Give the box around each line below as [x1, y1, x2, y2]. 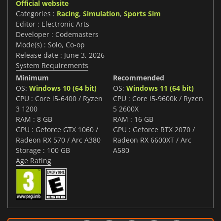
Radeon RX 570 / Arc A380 [16, 135, 101, 145]
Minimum [16, 73, 49, 83]
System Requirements [16, 61, 88, 71]
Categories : [16, 9, 57, 19]
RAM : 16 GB [113, 114, 153, 124]
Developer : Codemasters [16, 30, 99, 39]
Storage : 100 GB [16, 146, 70, 155]
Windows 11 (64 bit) [126, 83, 194, 93]
